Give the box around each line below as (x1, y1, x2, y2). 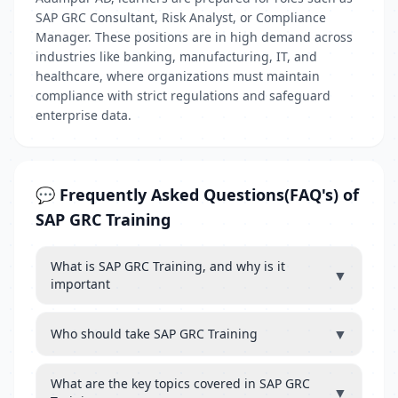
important (51, 275, 110, 292)
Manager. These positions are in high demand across (36, 28, 353, 45)
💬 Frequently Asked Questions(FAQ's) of (36, 184, 359, 205)
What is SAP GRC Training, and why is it (51, 258, 285, 275)
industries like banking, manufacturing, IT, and (36, 48, 317, 65)
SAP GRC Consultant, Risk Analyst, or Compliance (36, 9, 326, 26)
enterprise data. (36, 107, 131, 123)
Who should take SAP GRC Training (51, 325, 258, 342)
